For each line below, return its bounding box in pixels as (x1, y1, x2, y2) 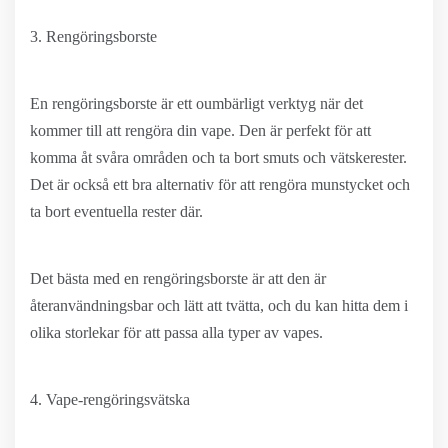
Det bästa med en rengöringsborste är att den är (30, 270, 326, 287)
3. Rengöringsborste (30, 28, 157, 45)
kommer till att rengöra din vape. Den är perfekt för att (30, 122, 371, 139)
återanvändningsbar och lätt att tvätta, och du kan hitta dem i (30, 297, 408, 314)
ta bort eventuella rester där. (30, 203, 203, 220)
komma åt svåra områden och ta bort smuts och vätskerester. (30, 149, 407, 166)
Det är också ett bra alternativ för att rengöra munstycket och (30, 176, 410, 193)
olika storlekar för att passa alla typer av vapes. (30, 324, 323, 341)
